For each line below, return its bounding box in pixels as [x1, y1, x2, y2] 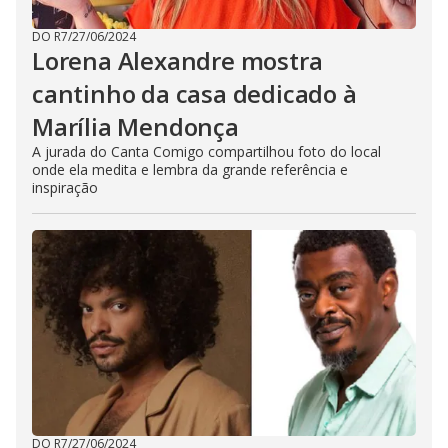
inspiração [32, 178, 98, 198]
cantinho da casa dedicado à [32, 77, 357, 111]
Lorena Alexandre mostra [32, 44, 323, 78]
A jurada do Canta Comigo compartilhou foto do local [32, 142, 381, 162]
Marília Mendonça [32, 110, 239, 144]
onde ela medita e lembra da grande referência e [32, 160, 348, 180]
